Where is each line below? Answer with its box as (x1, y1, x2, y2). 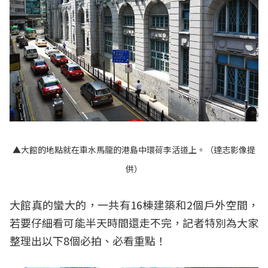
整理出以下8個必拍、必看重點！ (10, 233, 166, 249)
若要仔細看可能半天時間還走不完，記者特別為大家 (10, 215, 258, 231)
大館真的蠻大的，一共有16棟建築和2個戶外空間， (10, 197, 258, 213)
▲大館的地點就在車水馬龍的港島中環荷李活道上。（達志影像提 (13, 144, 255, 156)
